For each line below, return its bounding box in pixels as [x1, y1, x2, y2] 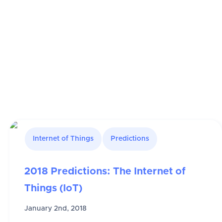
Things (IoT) [24, 183, 82, 194]
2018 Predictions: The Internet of [24, 166, 185, 177]
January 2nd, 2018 [24, 205, 87, 213]
